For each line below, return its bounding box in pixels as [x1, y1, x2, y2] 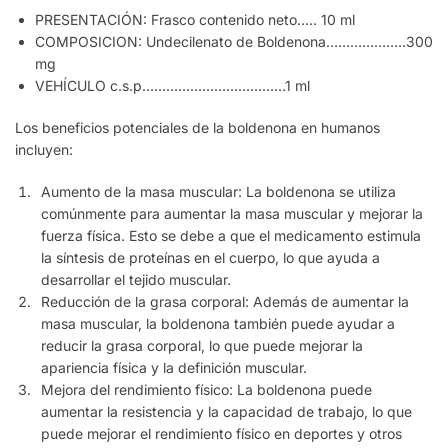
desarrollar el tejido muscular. [41, 270, 231, 288]
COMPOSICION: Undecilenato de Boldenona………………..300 [35, 33, 433, 51]
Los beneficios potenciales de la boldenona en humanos [15, 119, 380, 137]
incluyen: [15, 141, 73, 159]
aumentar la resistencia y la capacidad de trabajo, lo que [41, 402, 412, 420]
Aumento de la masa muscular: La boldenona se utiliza [41, 182, 396, 200]
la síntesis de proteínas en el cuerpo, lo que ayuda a [41, 248, 380, 266]
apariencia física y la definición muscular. [41, 358, 307, 376]
